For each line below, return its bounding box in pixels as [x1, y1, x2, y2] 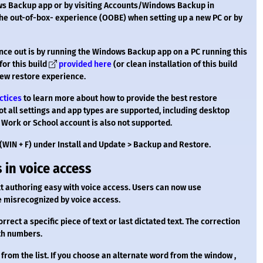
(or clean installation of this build [112, 59, 237, 70]
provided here [59, 59, 112, 70]
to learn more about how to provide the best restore [22, 93, 217, 104]
